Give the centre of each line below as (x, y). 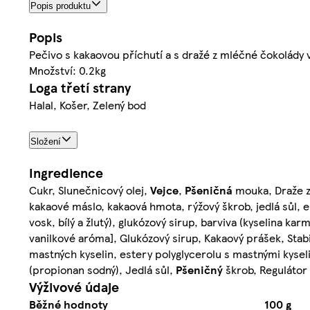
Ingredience (66, 173)
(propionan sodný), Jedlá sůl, (102, 270)
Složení (46, 142)
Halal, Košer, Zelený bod (88, 104)
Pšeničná (209, 190)
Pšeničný (199, 270)
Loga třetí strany (80, 87)
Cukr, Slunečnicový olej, (90, 190)
